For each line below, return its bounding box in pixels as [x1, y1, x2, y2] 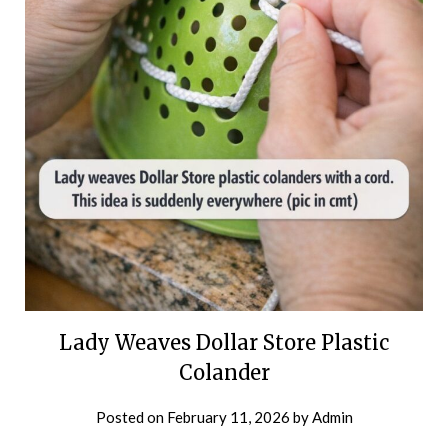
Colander [178, 359, 270, 385]
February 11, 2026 [166, 407, 290, 426]
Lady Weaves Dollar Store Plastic [59, 329, 389, 355]
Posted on [95, 407, 167, 426]
